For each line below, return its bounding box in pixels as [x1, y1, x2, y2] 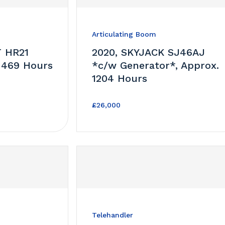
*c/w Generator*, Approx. [92, 59, 219, 71]
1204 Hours [92, 72, 148, 84]
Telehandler [92, 210, 134, 219]
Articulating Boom [92, 30, 157, 38]
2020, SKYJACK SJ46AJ [92, 46, 205, 58]
